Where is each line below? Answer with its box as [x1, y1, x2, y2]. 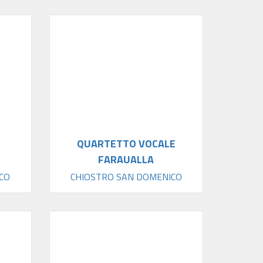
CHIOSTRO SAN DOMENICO [70, 170, 182, 184]
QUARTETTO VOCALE [76, 136, 176, 152]
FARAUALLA [98, 151, 154, 168]
